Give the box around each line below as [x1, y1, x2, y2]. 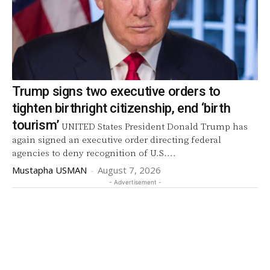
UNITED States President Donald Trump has [61, 121, 248, 133]
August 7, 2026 [98, 163, 161, 176]
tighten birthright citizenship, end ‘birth [12, 100, 231, 116]
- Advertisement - [108, 178, 162, 186]
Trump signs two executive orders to [12, 83, 221, 99]
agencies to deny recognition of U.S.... [12, 147, 176, 159]
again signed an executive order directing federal [12, 134, 221, 146]
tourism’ [12, 117, 60, 133]
